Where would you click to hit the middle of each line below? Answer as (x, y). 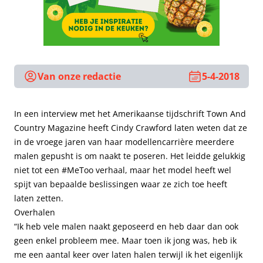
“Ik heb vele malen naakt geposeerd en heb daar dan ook (126, 226)
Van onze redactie (79, 76)
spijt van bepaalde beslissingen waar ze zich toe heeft (121, 184)
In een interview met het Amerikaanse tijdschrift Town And (130, 114)
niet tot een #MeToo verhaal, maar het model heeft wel (123, 170)
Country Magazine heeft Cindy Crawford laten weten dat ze (131, 128)
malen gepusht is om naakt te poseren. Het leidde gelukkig (130, 156)
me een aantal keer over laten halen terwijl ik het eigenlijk (128, 254)
